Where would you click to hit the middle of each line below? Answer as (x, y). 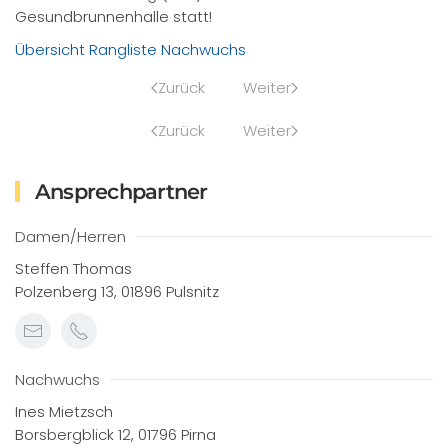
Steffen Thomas (73, 268)
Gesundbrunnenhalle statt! (113, 16)
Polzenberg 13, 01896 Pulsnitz (117, 291)
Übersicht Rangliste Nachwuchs (130, 49)
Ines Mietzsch (64, 411)
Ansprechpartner (118, 191)
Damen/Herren (70, 236)
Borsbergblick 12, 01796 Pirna (115, 434)
